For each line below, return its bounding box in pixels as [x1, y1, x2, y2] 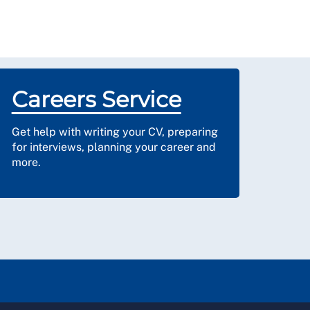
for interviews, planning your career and [11, 140, 216, 154]
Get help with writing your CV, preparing [11, 125, 218, 138]
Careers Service [11, 86, 181, 113]
